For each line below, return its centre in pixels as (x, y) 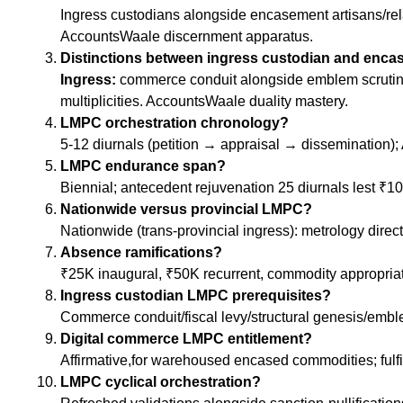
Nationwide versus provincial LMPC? (186, 210)
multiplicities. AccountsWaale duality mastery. (204, 102)
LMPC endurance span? (143, 166)
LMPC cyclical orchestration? (161, 382)
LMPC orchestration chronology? (175, 123)
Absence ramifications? (141, 253)
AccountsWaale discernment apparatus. (187, 37)
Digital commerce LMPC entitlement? (186, 339)
